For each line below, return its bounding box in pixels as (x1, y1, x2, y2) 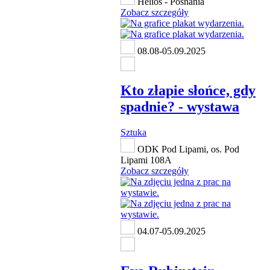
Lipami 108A (121, 155, 172, 166)
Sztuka (121, 127, 146, 138)
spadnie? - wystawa (121, 99, 239, 115)
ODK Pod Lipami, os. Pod (135, 144, 239, 155)
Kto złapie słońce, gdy (121, 83, 256, 99)
